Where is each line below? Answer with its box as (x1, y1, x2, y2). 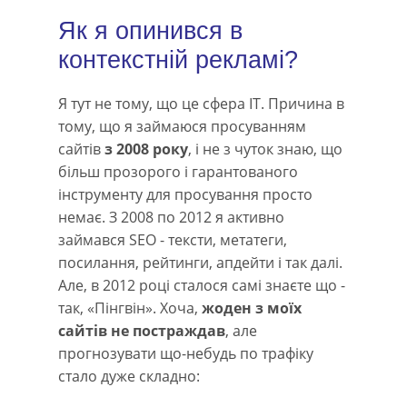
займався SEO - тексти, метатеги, (58, 230, 287, 250)
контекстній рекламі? (58, 46, 298, 74)
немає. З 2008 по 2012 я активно (58, 207, 284, 227)
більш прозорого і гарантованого (58, 162, 298, 182)
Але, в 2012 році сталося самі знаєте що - (58, 275, 345, 295)
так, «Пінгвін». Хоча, (58, 298, 202, 318)
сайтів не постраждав (58, 321, 225, 341)
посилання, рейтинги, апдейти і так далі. (58, 253, 342, 273)
